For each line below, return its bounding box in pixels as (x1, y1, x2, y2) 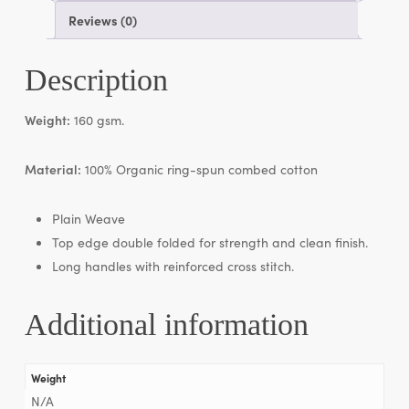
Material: (24, 159, 81, 178)
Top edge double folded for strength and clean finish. (51, 232, 368, 251)
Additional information (24, 307, 309, 341)
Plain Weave (51, 208, 125, 227)
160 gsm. (69, 110, 124, 129)
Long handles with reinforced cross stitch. (51, 256, 294, 275)
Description (24, 62, 168, 97)
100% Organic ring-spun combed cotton (80, 159, 318, 178)
